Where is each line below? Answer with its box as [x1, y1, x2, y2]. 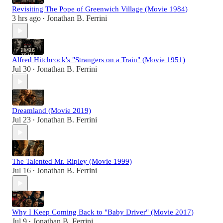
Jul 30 [12, 65, 31, 74]
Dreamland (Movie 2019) [12, 107, 91, 115]
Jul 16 [12, 166, 31, 175]
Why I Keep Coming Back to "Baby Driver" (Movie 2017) [12, 208, 194, 217]
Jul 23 [12, 115, 31, 124]
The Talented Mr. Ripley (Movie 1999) [12, 157, 132, 166]
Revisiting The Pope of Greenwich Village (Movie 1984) [12, 5, 188, 13]
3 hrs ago [12, 14, 41, 23]
